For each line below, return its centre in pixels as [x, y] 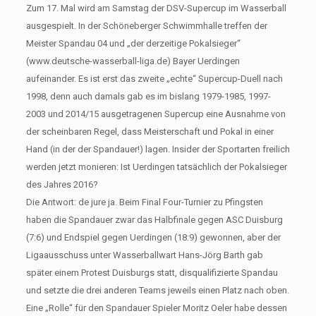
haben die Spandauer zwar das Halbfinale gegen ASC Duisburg [154, 219]
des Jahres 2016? [62, 184]
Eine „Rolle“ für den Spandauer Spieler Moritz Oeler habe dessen [156, 308]
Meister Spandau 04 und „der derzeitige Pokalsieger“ [133, 43]
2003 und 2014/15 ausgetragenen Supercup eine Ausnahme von [156, 114]
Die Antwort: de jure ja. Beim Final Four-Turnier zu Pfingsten [144, 202]
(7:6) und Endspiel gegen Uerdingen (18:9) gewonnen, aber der [153, 237]
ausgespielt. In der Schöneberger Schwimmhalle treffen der [146, 25]
